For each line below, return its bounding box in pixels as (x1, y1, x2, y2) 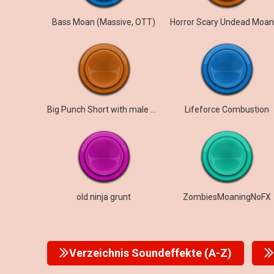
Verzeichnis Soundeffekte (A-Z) (69, 246, 232, 259)
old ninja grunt (76, 192, 131, 202)
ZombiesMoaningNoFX (182, 192, 271, 202)
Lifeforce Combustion (184, 105, 269, 114)
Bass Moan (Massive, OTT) (52, 17, 156, 27)
